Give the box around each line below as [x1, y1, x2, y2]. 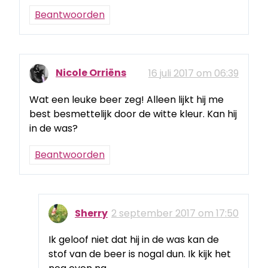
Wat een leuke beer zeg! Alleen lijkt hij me [29, 93, 224, 107]
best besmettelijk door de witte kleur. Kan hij [29, 107, 237, 121]
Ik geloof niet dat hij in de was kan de [48, 233, 219, 247]
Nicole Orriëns [56, 66, 126, 80]
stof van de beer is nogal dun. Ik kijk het [48, 247, 231, 261]
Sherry [75, 206, 108, 220]
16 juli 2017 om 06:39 [148, 66, 239, 81]
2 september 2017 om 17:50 [111, 206, 239, 221]
